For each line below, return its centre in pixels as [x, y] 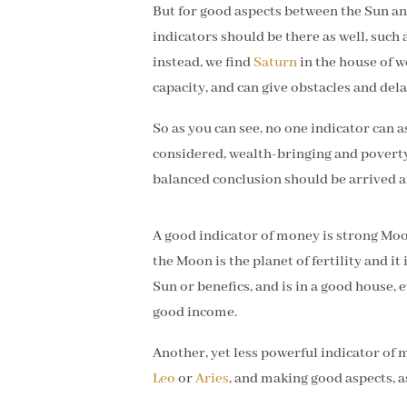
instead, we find [203, 63]
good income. [195, 313]
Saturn [275, 63]
